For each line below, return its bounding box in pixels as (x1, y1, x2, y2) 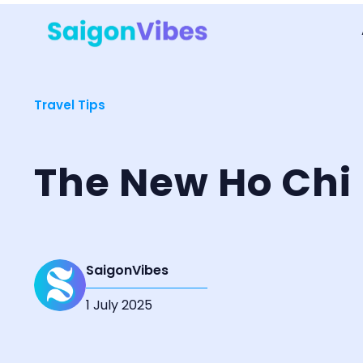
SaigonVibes (86, 261, 169, 280)
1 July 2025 (86, 296, 152, 314)
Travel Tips (34, 96, 105, 113)
